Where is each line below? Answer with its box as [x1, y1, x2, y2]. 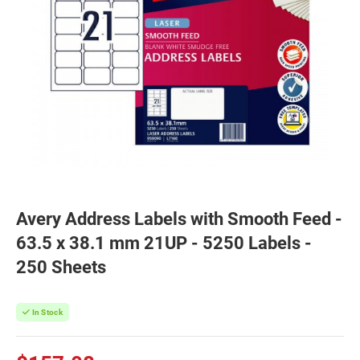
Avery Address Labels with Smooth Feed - [16, 209, 342, 229]
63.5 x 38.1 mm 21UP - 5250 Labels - [16, 233, 312, 253]
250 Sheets [16, 257, 106, 277]
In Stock [30, 308, 63, 317]
